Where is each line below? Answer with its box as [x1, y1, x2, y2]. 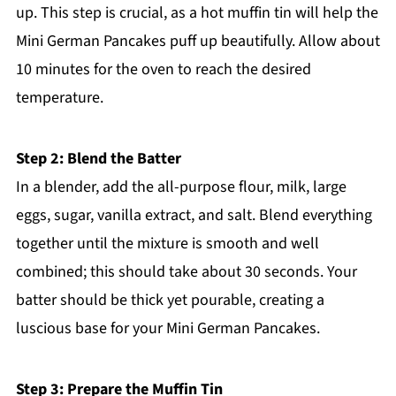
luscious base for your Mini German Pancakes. [15, 317, 320, 340]
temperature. [15, 87, 103, 110]
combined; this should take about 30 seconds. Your [15, 261, 357, 284]
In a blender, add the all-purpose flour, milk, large [15, 176, 346, 199]
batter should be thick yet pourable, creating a [15, 289, 324, 312]
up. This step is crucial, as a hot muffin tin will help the [15, 2, 378, 25]
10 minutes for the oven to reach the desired [15, 58, 311, 81]
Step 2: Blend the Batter [15, 148, 181, 171]
